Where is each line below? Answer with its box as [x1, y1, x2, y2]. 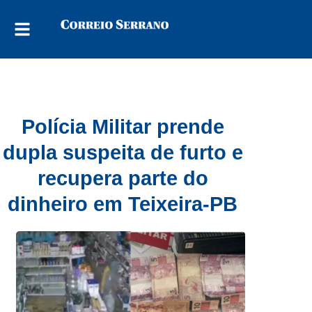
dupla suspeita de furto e [2, 141, 243, 164]
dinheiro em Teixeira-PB [8, 193, 237, 215]
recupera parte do [37, 167, 208, 189]
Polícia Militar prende [21, 116, 224, 138]
